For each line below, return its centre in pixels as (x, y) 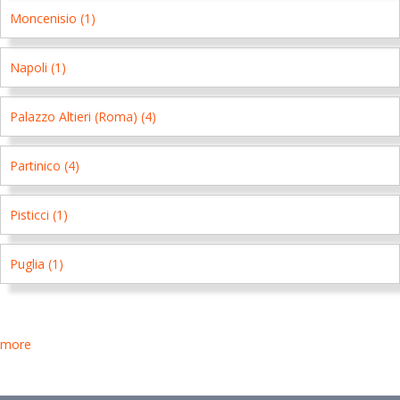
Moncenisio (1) (53, 18)
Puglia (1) (37, 264)
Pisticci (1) (39, 215)
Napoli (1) (38, 67)
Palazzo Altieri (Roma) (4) (83, 117)
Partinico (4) (45, 166)
